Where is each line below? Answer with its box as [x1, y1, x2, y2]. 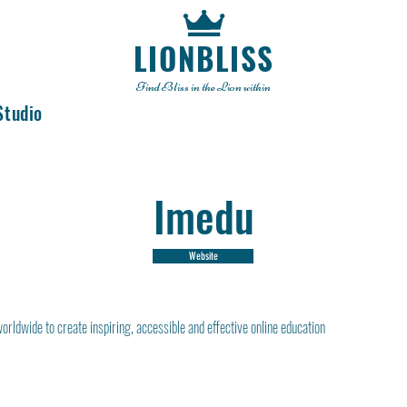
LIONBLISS [133, 36, 274, 81]
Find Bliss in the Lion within [136, 79, 271, 94]
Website [188, 249, 218, 263]
